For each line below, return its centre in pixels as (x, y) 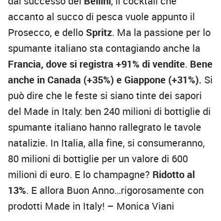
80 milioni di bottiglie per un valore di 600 (98, 159)
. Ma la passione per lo (161, 33)
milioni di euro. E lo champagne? (80, 175)
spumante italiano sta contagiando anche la (104, 48)
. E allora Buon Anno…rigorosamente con (115, 190)
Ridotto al (174, 175)
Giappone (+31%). (163, 80)
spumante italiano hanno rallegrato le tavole (105, 127)
